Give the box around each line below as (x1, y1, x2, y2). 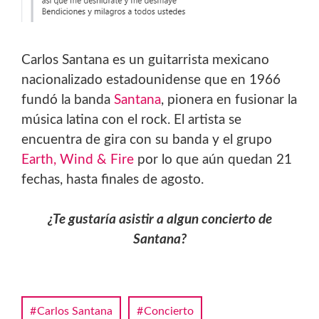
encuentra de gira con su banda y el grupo (21, 132, 272, 147)
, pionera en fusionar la (161, 93, 297, 107)
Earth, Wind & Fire (21, 152, 134, 167)
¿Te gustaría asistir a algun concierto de (47, 212, 272, 226)
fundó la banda (21, 93, 114, 107)
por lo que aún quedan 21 (134, 152, 292, 167)
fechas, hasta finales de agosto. (21, 172, 204, 187)
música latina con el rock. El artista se (21, 113, 241, 127)
